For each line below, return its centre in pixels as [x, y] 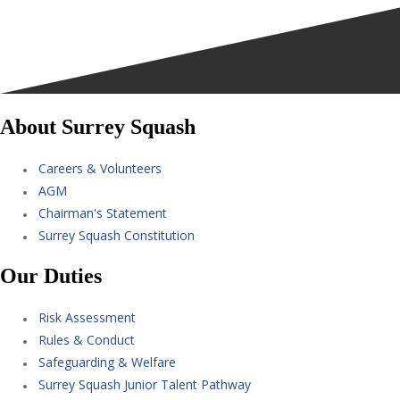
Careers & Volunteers [100, 168]
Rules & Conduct [87, 339]
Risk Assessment [87, 317]
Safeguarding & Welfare [107, 362]
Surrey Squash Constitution [117, 235]
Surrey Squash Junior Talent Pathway [145, 384]
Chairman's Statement [103, 212]
